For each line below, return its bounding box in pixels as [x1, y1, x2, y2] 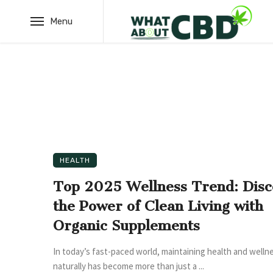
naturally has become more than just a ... [53, 260, 204, 272]
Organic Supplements [53, 217, 204, 234]
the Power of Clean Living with [53, 197, 263, 214]
